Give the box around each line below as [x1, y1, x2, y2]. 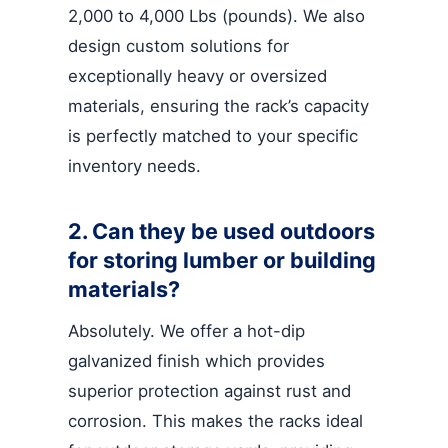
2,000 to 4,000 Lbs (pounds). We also [68, 5, 365, 26]
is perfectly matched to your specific [68, 125, 358, 146]
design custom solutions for [68, 35, 289, 56]
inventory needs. [68, 155, 201, 176]
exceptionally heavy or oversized [68, 65, 327, 86]
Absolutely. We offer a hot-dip [68, 320, 305, 341]
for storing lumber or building [68, 246, 376, 273]
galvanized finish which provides [68, 350, 325, 371]
